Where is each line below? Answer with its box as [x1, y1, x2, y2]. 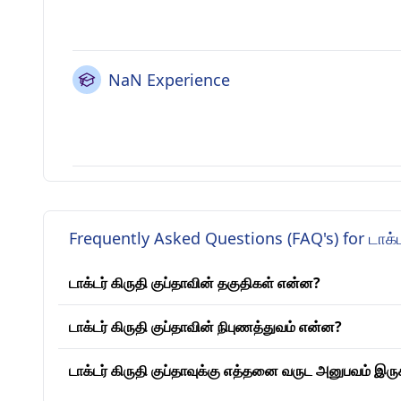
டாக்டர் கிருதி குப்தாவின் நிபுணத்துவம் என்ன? [69, 317, 342, 337]
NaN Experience [108, 69, 230, 90]
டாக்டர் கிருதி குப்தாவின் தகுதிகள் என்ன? [69, 273, 320, 293]
